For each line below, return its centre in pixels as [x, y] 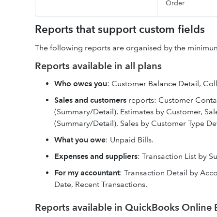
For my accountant [87, 173]
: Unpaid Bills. [130, 140]
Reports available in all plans [98, 66]
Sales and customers [91, 100]
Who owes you [81, 84]
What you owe [80, 140]
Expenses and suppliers [96, 156]
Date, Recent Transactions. [101, 184]
